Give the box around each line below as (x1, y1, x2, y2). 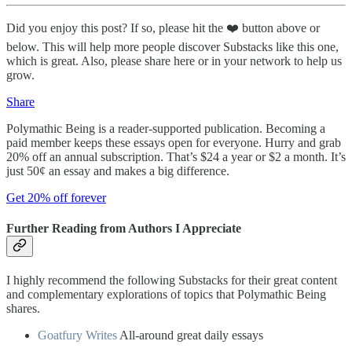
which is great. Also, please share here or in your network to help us (6, 53, 342, 68)
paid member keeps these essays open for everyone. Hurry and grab (6, 135, 341, 149)
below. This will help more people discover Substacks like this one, (6, 39, 339, 53)
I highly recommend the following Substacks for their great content (6, 273, 337, 288)
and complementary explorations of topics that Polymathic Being (6, 288, 326, 302)
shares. (6, 302, 40, 316)
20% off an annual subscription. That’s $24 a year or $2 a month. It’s (6, 149, 346, 163)
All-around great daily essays (117, 328, 263, 343)
